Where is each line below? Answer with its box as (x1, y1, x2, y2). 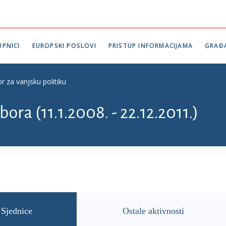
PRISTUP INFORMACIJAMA (108, 41, 193, 50)
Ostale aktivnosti (123, 206, 184, 216)
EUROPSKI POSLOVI (32, 41, 96, 50)
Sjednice (1, 206, 32, 216)
